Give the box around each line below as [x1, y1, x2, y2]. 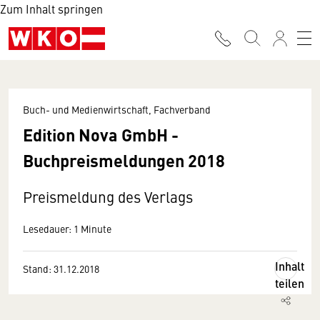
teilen [275, 275, 304, 291]
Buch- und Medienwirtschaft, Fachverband [23, 102, 211, 116]
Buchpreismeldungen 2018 [23, 148, 225, 172]
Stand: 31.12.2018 [23, 261, 99, 276]
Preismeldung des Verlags [23, 186, 193, 207]
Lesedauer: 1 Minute [23, 221, 111, 236]
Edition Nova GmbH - [23, 122, 179, 146]
